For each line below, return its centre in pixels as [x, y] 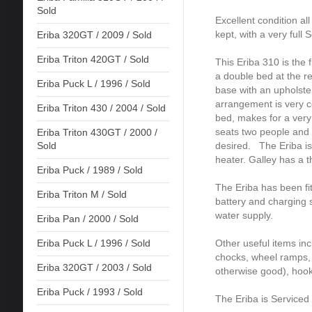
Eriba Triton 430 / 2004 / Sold [101, 108]
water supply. [245, 215]
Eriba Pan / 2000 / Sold [87, 219]
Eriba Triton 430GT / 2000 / [97, 133]
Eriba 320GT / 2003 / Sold [94, 268]
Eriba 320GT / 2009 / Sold [94, 35]
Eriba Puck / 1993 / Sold [89, 292]
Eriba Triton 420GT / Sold [93, 60]
